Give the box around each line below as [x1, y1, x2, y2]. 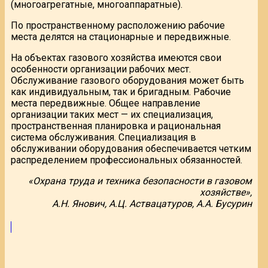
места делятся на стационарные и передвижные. [11, 31, 231, 42]
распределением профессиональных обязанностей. [11, 154, 242, 166]
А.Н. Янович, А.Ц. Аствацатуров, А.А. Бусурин [52, 197, 252, 209]
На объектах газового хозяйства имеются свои [11, 51, 221, 63]
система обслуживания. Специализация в [11, 131, 196, 143]
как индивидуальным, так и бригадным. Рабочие [11, 86, 231, 98]
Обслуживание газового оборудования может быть [11, 74, 244, 86]
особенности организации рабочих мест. [11, 63, 191, 75]
